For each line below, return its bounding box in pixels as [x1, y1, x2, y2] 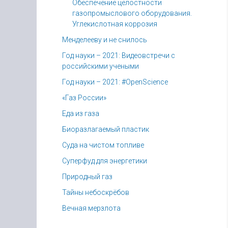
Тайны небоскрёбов [62, 188, 129, 196]
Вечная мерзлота [62, 204, 121, 212]
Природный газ [62, 173, 112, 181]
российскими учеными [62, 62, 139, 70]
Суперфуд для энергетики [62, 157, 147, 165]
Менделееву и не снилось [62, 36, 147, 44]
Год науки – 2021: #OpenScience [62, 78, 168, 86]
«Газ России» [62, 94, 106, 102]
